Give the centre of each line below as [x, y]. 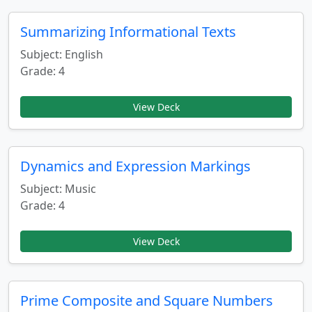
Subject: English [62, 54]
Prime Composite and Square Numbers [147, 301]
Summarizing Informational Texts [128, 32]
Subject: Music [58, 189]
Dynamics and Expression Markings [135, 166]
